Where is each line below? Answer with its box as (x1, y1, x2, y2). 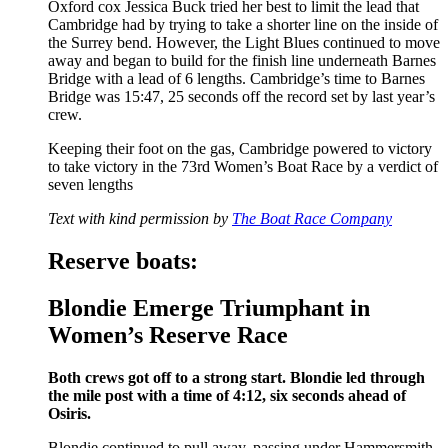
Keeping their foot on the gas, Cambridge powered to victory (48, 140, 432, 158)
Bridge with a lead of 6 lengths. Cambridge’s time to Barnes (48, 70, 425, 88)
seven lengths (48, 176, 133, 194)
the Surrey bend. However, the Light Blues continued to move (48, 34, 440, 52)
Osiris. (48, 404, 91, 422)
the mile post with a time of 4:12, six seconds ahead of (48, 386, 406, 404)
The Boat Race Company (232, 210, 392, 228)
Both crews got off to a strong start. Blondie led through (48, 368, 425, 386)
